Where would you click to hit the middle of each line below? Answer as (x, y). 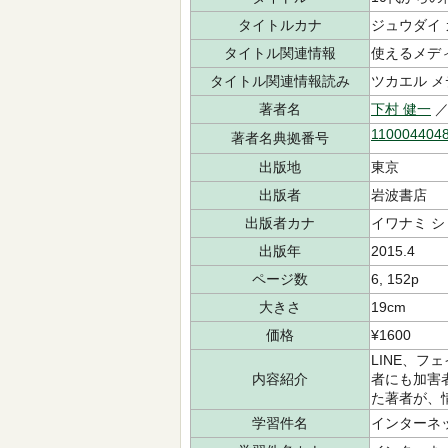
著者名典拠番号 (280, 138)
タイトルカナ (280, 25)
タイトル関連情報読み (280, 81)
